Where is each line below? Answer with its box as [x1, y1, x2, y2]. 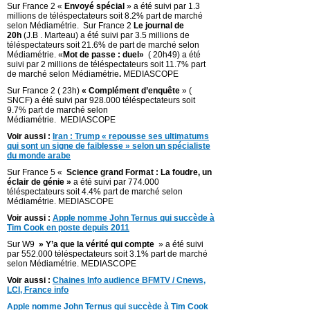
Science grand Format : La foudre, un [64, 167, 212, 178]
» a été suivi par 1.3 [125, 1, 200, 12]
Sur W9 [7, 239, 37, 250]
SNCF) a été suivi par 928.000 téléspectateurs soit [7, 95, 195, 106]
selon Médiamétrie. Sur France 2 [7, 21, 134, 31]
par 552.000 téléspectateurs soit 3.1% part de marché [7, 249, 208, 259]
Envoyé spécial [64, 1, 125, 12]
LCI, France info [7, 285, 69, 295]
